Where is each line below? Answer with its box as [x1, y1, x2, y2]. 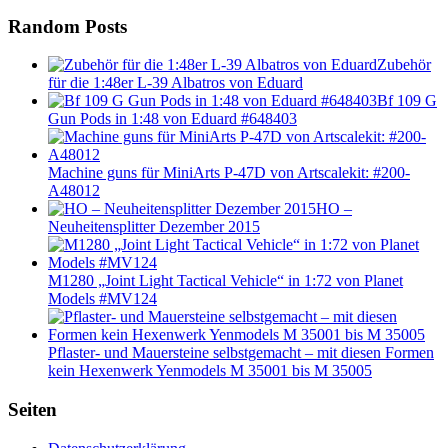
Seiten [8, 399, 57, 421]
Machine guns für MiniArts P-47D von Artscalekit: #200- [48, 164, 410, 182]
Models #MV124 [48, 290, 157, 308]
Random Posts [8, 15, 127, 37]
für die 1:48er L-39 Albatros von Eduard [48, 74, 303, 92]
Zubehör [377, 56, 431, 74]
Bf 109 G [377, 92, 437, 110]
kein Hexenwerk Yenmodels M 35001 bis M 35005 [48, 362, 372, 380]
